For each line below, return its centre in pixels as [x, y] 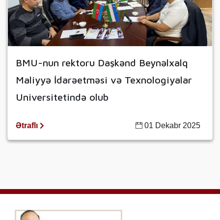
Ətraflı [28, 126]
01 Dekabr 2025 [171, 126]
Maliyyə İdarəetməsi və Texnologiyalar [104, 80]
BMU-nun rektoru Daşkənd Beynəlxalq [102, 63]
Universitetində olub [62, 97]
